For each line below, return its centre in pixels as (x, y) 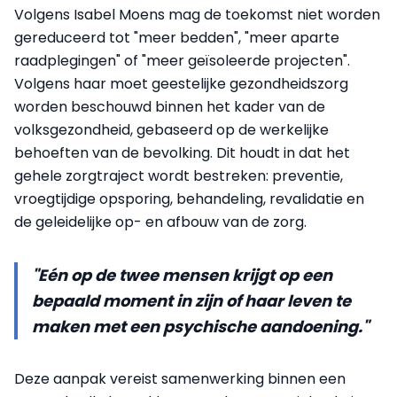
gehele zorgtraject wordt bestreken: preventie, (179, 176)
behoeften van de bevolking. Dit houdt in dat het (182, 153)
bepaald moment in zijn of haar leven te (191, 301)
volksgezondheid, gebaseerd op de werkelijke (171, 130)
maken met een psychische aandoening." (200, 327)
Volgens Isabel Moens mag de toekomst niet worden (197, 15)
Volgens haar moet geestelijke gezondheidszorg (181, 84)
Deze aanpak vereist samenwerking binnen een (180, 379)
